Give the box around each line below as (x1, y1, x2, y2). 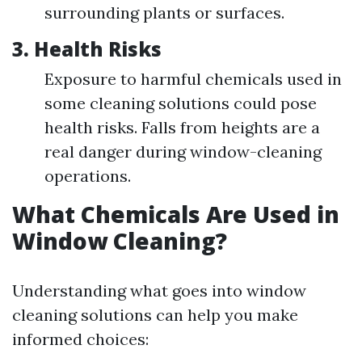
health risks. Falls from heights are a (44, 117, 320, 137)
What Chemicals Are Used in (12, 199, 339, 229)
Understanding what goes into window (12, 280, 306, 301)
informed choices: (12, 329, 149, 349)
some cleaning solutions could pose (44, 93, 317, 113)
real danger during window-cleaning (44, 141, 322, 162)
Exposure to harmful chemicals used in (44, 69, 342, 89)
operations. (44, 166, 131, 186)
